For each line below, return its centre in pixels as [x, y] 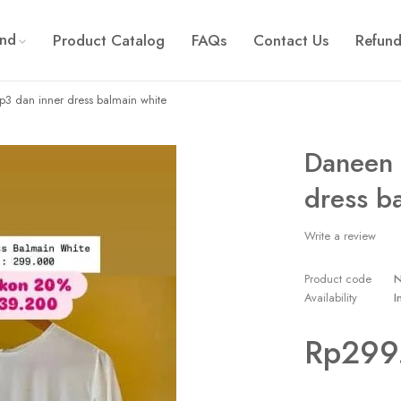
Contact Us [291, 40]
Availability [330, 298]
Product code [337, 279]
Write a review [340, 236]
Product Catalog [109, 40]
